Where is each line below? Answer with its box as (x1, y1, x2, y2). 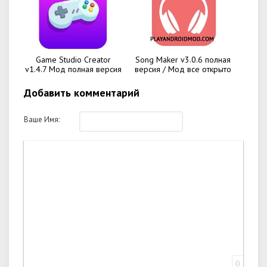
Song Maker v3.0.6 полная (135, 54, 231, 65)
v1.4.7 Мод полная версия (24, 64, 122, 74)
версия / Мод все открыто (134, 64, 231, 74)
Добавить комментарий (24, 86, 139, 100)
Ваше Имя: (24, 114, 60, 125)
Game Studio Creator (35, 54, 111, 65)
